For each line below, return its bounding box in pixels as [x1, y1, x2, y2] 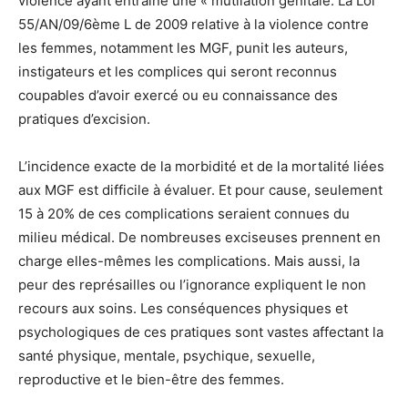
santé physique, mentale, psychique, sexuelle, [18, 346, 315, 364]
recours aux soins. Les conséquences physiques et [18, 299, 348, 317]
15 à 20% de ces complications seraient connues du [18, 204, 350, 222]
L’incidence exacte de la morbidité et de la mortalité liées [18, 157, 384, 175]
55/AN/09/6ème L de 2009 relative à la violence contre [18, 15, 369, 33]
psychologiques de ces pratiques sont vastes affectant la [18, 322, 383, 341]
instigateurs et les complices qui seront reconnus [18, 62, 337, 80]
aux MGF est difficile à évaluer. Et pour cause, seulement [18, 180, 382, 199]
